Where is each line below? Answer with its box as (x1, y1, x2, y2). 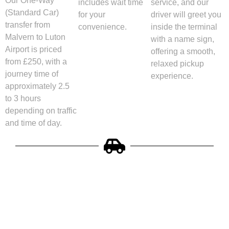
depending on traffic (5, 106, 77, 115)
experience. (151, 71, 194, 80)
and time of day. (5, 118, 62, 127)
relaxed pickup (151, 59, 204, 68)
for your (78, 10, 105, 19)
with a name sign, (151, 34, 215, 43)
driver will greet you (151, 10, 222, 19)
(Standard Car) (5, 8, 59, 17)
